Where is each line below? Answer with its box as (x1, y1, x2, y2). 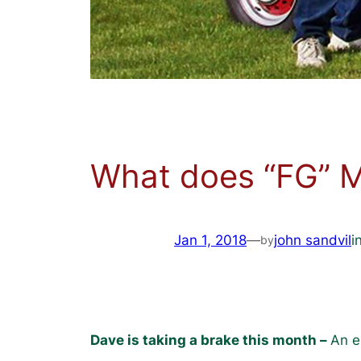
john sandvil (274, 232, 351, 249)
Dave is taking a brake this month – (90, 331, 330, 348)
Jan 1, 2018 (174, 232, 247, 249)
